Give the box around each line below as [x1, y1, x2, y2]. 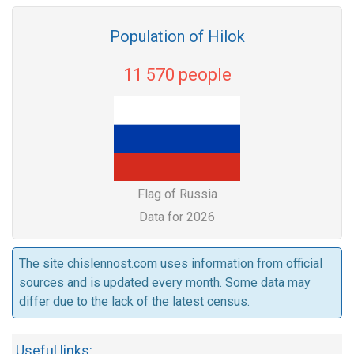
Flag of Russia [137, 186, 217, 201]
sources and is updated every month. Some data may [19, 275, 311, 290]
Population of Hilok [109, 27, 245, 46]
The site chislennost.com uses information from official [19, 256, 322, 271]
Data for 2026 [139, 209, 215, 224]
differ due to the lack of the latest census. [19, 294, 250, 309]
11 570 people [122, 65, 232, 85]
